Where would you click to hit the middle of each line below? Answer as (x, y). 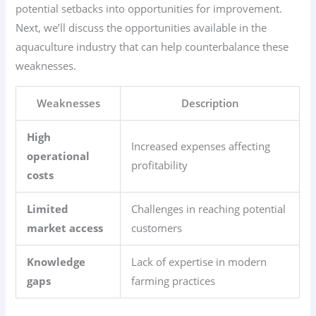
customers (157, 227)
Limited (48, 208)
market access (65, 227)
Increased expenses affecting (201, 146)
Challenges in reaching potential (209, 208)
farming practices (174, 280)
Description (210, 103)
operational (59, 156)
